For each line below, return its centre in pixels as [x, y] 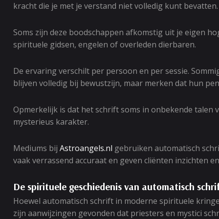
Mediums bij [36, 148]
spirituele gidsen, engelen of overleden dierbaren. [105, 44]
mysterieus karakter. [51, 122]
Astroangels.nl [86, 148]
